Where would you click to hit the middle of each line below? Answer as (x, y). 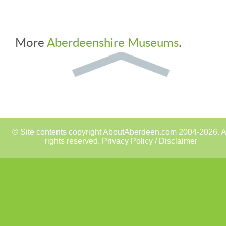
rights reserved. (73, 141)
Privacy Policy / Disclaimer (150, 141)
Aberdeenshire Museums (113, 42)
